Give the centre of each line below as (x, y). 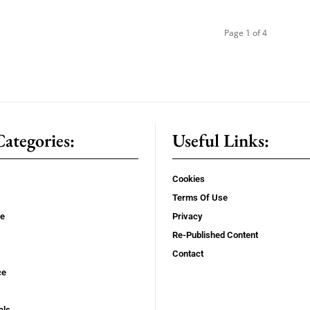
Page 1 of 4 (246, 33)
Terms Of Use (200, 198)
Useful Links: (221, 140)
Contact (188, 254)
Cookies (189, 179)
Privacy (187, 216)
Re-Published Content (215, 235)
